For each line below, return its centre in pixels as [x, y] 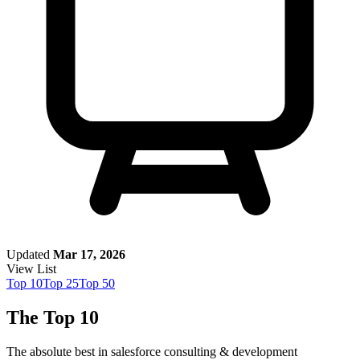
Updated [28, 254]
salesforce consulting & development [204, 351]
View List [31, 268]
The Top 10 [53, 317]
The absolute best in [59, 351]
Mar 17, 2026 [89, 254]
